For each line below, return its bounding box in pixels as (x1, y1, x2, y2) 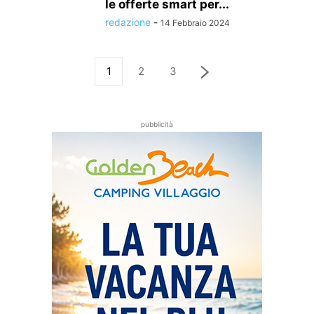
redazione (105, 16, 151, 28)
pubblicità (141, 120, 173, 128)
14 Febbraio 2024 (161, 18, 230, 28)
